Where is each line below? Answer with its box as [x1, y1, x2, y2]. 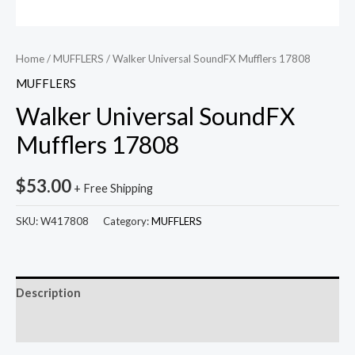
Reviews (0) [16, 319, 78, 333]
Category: [103, 214, 151, 227]
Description [16, 286, 81, 300]
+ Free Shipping [74, 181, 153, 195]
